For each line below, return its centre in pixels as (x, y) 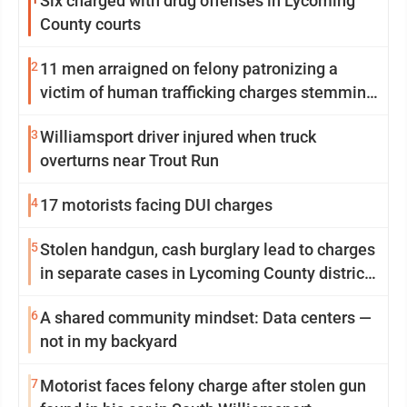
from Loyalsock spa (111, 116)
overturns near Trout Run (129, 161)
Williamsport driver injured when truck (178, 137)
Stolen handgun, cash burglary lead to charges (208, 250)
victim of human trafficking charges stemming (208, 93)
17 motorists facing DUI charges (156, 205)
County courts (90, 25)
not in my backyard (109, 342)
